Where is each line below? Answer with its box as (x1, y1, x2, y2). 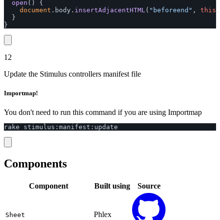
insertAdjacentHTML (75, 6, 145, 14)
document (20, 6, 51, 14)
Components (4, 157, 67, 170)
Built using (94, 182, 130, 191)
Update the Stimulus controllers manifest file (4, 70, 141, 79)
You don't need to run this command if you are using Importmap (4, 108, 202, 117)
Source (137, 182, 161, 191)
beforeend (153, 6, 189, 14)
